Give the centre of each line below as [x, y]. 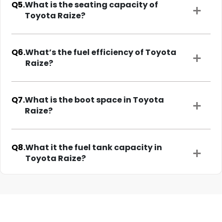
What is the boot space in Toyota [94, 100]
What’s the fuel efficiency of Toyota [101, 53]
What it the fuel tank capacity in [94, 148]
